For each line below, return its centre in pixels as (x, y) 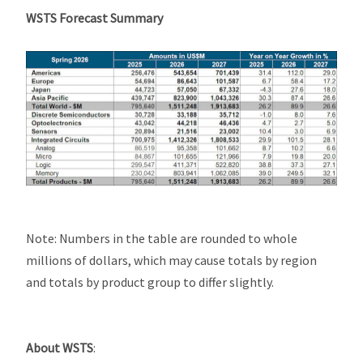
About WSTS (60, 347)
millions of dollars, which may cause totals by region (172, 260)
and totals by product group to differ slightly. (150, 282)
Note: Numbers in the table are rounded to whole (162, 238)
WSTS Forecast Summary (95, 17)
